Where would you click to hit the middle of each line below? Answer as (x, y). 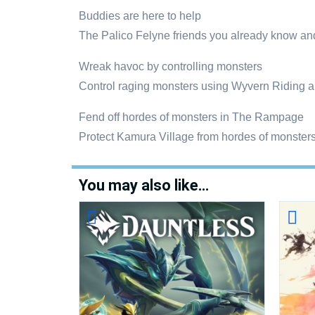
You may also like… (144, 185)
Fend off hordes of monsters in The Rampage (191, 117)
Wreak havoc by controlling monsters (171, 66)
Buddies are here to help (140, 16)
